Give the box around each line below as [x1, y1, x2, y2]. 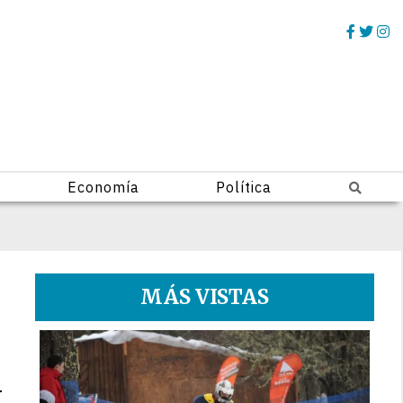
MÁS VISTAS [140, 284, 270, 309]
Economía [67, 178, 139, 196]
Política [216, 178, 273, 196]
